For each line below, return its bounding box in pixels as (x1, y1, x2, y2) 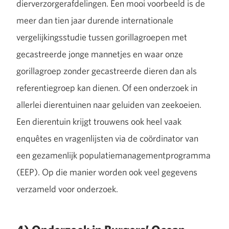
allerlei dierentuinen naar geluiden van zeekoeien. (16, 98, 201, 110)
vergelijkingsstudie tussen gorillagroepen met (16, 31, 187, 43)
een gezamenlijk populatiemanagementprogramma (16, 149, 211, 161)
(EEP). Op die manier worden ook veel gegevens (16, 166, 197, 178)
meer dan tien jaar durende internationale (16, 14, 173, 26)
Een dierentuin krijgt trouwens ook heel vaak (16, 115, 181, 127)
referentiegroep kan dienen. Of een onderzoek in (16, 81, 197, 94)
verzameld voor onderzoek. (16, 182, 120, 195)
